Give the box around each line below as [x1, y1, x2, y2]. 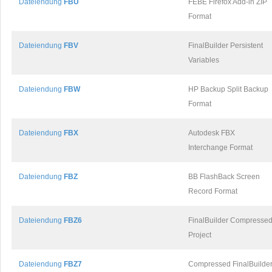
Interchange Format [188, 143, 253, 152]
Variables [188, 56, 219, 64]
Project [188, 231, 211, 239]
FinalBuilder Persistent [188, 41, 263, 50]
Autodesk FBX [188, 129, 235, 137]
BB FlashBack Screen [188, 172, 260, 181]
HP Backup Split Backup [188, 85, 268, 93]
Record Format [188, 187, 237, 195]
